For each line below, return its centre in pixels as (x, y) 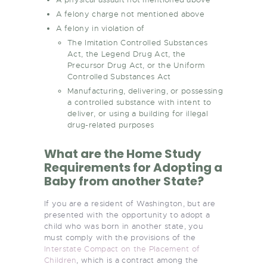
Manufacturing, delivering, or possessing (145, 91)
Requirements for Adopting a (133, 167)
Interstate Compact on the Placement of (122, 249)
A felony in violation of (100, 28)
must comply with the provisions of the (120, 237)
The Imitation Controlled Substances (138, 42)
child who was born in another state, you (124, 226)
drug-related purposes (111, 125)
